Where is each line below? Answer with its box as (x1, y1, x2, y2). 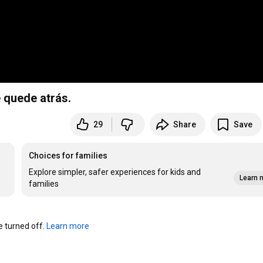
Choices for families (29, 151, 108, 161)
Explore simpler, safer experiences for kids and (29, 167, 201, 177)
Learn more (46, 221, 90, 231)
